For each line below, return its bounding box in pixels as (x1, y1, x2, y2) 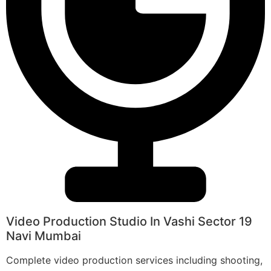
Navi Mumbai (6, 228, 81, 243)
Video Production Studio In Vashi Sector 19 (6, 214, 252, 229)
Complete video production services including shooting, (6, 253, 263, 266)
